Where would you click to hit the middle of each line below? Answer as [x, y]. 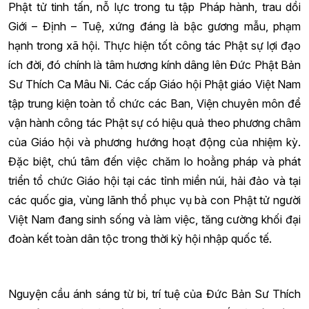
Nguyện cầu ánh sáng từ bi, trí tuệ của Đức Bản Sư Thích [154, 294]
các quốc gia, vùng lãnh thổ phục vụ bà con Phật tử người [154, 200]
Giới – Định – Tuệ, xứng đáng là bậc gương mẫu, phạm [154, 26]
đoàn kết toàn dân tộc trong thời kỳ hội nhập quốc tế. [140, 239]
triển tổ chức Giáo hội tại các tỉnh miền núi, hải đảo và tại [154, 181]
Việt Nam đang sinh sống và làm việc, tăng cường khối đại [154, 219]
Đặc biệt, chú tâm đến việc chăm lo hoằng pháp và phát [154, 161]
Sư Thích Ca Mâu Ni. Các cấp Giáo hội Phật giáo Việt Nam [154, 84]
